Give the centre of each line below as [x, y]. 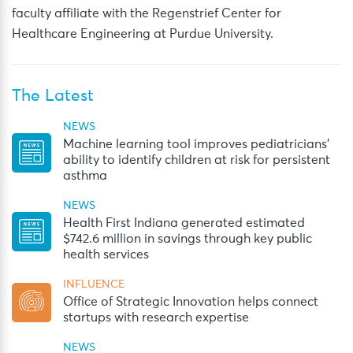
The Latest [53, 97]
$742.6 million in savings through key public [188, 239]
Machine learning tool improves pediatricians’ [196, 145]
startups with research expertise [156, 318]
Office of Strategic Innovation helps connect [191, 302]
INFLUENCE [94, 285]
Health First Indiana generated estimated [184, 223]
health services [106, 255]
